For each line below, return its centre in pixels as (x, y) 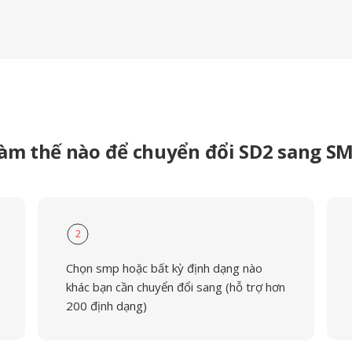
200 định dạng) (106, 306)
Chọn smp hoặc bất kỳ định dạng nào (164, 268)
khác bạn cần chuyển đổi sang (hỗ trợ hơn (175, 287)
